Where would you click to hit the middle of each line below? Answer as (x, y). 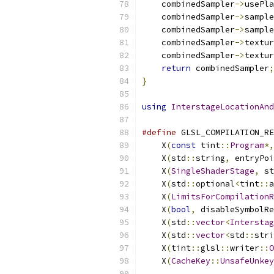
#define (159, 132)
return (176, 68)
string (210, 158)
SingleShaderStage (213, 171)
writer (245, 248)
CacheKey (191, 261)
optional (215, 184)
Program (247, 145)
